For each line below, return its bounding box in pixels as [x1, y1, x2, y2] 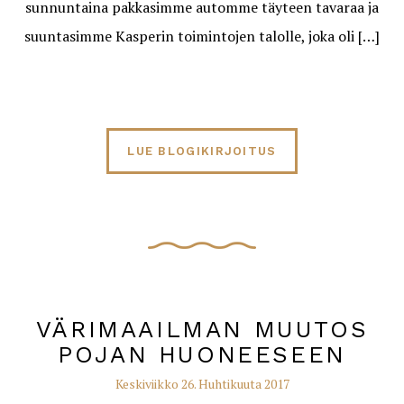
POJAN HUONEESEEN [58, 341, 346, 368]
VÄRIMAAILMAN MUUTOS [35, 316, 369, 343]
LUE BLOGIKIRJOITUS [127, 144, 277, 158]
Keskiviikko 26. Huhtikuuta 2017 [115, 375, 289, 392]
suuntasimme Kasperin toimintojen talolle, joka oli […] [24, 26, 380, 46]
